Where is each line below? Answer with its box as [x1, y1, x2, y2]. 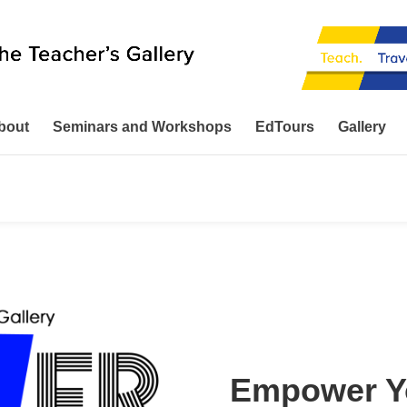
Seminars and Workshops [53, 119, 232, 134]
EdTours [255, 119, 314, 134]
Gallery [338, 119, 386, 134]
